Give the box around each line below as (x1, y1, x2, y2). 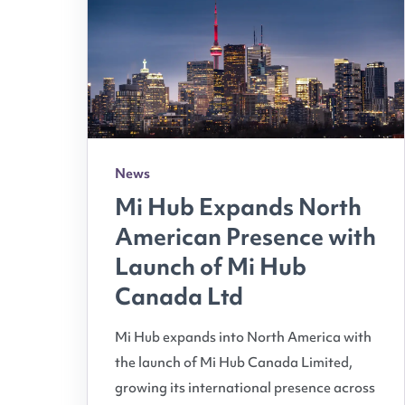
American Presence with (115, 221, 376, 252)
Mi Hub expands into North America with (115, 327, 372, 346)
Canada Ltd (115, 280, 243, 312)
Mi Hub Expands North (115, 191, 362, 222)
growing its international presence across (115, 378, 375, 397)
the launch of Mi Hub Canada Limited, (115, 353, 353, 372)
